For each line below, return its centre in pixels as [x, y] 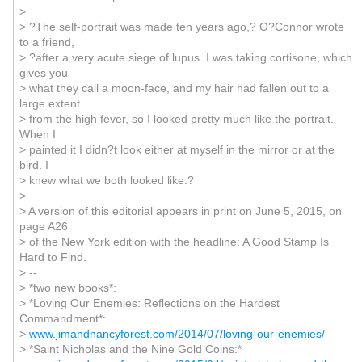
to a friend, [46, 42]
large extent [49, 103]
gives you [43, 73]
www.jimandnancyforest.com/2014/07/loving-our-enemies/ [177, 334]
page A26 [43, 226]
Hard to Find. [53, 257]
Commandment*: [62, 318]
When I [37, 134]
